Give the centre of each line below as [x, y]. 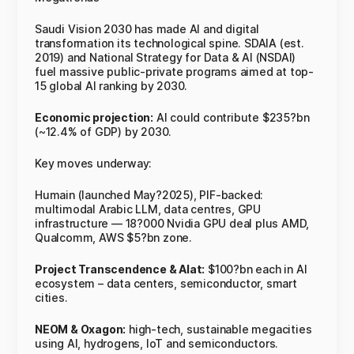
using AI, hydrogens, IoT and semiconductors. [157, 343]
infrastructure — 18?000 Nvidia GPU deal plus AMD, [172, 223]
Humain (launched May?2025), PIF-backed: [149, 195]
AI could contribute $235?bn [232, 117]
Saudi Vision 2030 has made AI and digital [147, 29]
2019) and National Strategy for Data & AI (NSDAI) [166, 57]
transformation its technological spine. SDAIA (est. [169, 43]
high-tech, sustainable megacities [219, 329]
